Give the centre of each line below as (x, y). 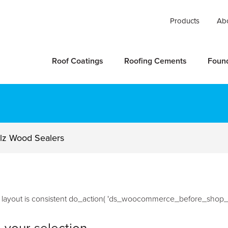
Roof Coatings (77, 61)
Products (185, 21)
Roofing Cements (155, 61)
